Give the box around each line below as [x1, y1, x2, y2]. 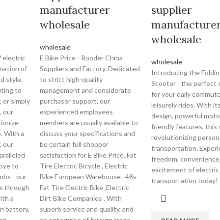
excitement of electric [151, 165, 219, 174]
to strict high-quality [40, 75, 103, 83]
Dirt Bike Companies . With [40, 194, 122, 202]
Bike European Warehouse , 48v [40, 172, 137, 181]
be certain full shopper [40, 140, 109, 148]
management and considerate [40, 86, 132, 94]
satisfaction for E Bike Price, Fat [40, 151, 137, 159]
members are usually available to [40, 118, 138, 127]
